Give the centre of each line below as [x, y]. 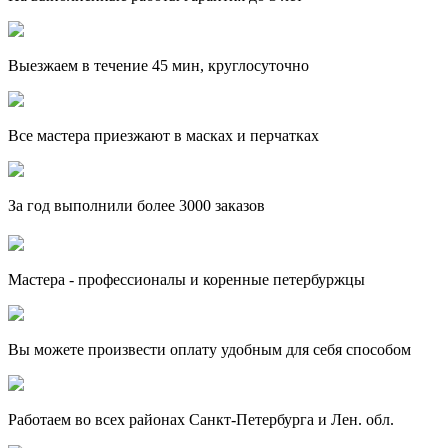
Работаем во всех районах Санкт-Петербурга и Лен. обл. [201, 419]
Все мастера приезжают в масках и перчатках [163, 135]
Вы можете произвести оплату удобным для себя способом [209, 349]
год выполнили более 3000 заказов [146, 205]
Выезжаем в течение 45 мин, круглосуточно [158, 65]
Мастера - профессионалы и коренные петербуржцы [186, 279]
